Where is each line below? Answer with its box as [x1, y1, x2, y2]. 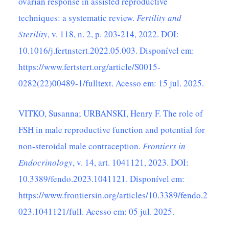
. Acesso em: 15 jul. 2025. [111, 77, 204, 89]
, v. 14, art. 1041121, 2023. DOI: [73, 156, 189, 168]
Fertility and [136, 11, 182, 24]
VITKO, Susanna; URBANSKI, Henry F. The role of [18, 107, 203, 119]
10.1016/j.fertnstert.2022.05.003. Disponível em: [18, 44, 195, 56]
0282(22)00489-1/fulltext [18, 77, 112, 89]
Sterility [18, 28, 48, 40]
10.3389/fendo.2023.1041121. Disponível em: [18, 172, 185, 185]
